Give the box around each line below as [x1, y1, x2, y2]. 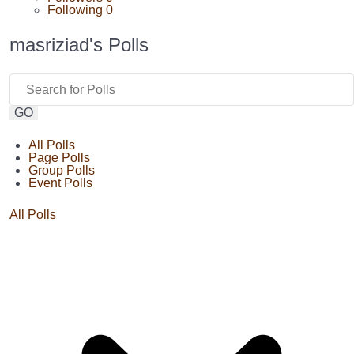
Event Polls [28, 176, 92, 190]
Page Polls [28, 151, 90, 164]
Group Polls [28, 164, 95, 177]
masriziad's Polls [9, 34, 149, 55]
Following [47, 3, 106, 17]
